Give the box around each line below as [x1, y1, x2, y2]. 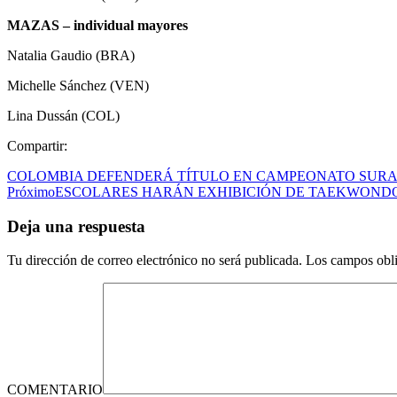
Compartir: [7, 137, 67, 153]
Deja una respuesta [7, 216, 145, 236]
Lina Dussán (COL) [7, 107, 120, 123]
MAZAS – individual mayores [7, 17, 188, 33]
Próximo [7, 183, 55, 199]
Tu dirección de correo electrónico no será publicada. [7, 253, 302, 269]
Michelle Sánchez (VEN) [7, 77, 149, 93]
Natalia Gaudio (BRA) [7, 47, 135, 63]
